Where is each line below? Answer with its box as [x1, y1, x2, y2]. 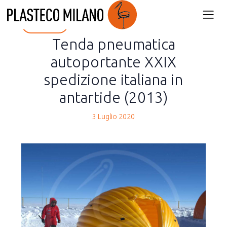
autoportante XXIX [51, 53, 176, 70]
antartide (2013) [59, 88, 168, 106]
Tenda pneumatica [52, 35, 175, 53]
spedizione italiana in [44, 70, 183, 88]
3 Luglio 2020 [92, 112, 135, 121]
